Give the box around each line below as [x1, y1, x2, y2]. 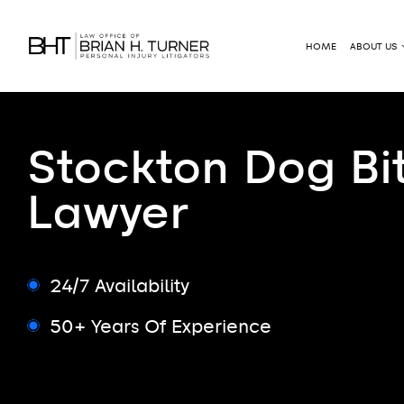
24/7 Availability [50, 277, 189, 296]
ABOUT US [350, 41, 397, 51]
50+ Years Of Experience [50, 317, 271, 336]
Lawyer [27, 191, 188, 237]
